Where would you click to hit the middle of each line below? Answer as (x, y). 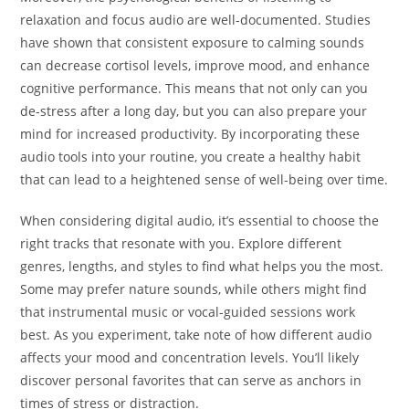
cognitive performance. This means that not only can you (194, 89)
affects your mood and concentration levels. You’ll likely (190, 358)
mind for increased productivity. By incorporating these (190, 134)
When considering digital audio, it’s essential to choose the (200, 221)
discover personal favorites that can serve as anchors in (191, 381)
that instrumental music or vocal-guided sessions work (188, 312)
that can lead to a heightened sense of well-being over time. (204, 180)
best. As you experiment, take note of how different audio (196, 335)
